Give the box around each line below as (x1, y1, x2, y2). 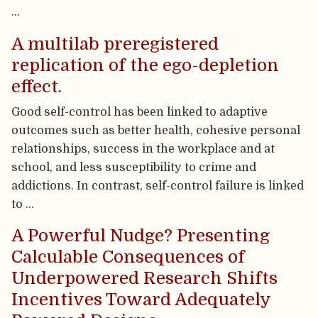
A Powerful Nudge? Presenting (11, 225, 270, 246)
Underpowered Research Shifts (11, 268, 278, 288)
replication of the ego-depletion (11, 55, 280, 75)
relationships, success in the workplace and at (11, 141, 275, 155)
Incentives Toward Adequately (11, 289, 271, 309)
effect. (11, 76, 62, 97)
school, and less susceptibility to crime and (11, 160, 257, 174)
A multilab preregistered (11, 33, 219, 54)
